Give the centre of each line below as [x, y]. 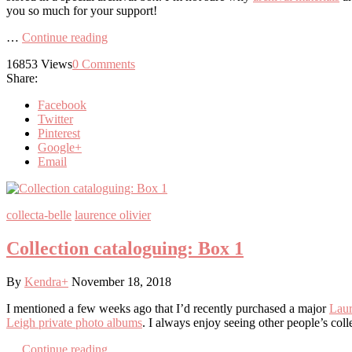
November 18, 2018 [121, 281]
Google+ [60, 147]
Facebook [62, 105]
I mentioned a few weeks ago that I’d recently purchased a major [168, 308]
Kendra [43, 281]
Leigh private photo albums [74, 322]
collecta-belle [39, 215]
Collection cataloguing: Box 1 [125, 248]
